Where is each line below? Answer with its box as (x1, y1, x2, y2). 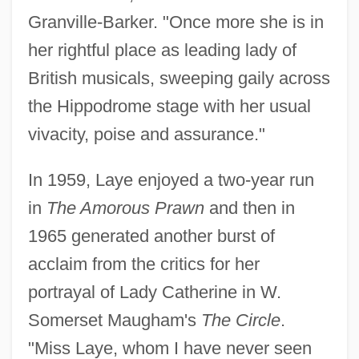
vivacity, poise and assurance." (27, 123, 265, 144)
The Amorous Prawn (46, 197, 204, 218)
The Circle (200, 309, 280, 330)
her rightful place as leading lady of (27, 39, 296, 60)
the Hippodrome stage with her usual (27, 95, 311, 116)
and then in (204, 197, 295, 218)
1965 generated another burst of (27, 225, 275, 246)
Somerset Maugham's (27, 309, 201, 330)
